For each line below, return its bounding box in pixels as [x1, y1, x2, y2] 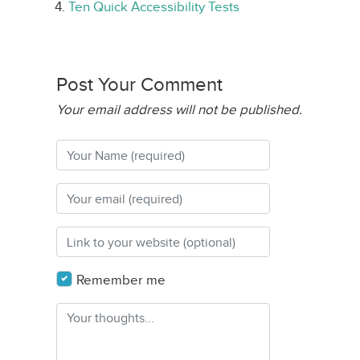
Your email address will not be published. [56, 102, 302, 117]
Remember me [76, 272, 166, 288]
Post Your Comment [56, 74, 223, 95]
